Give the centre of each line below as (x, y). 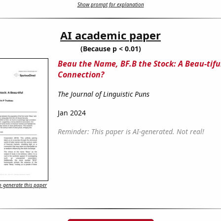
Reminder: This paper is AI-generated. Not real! (131, 132)
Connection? (81, 75)
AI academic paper (110, 35)
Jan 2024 (72, 113)
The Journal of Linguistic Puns (103, 94)
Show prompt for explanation (110, 5)
